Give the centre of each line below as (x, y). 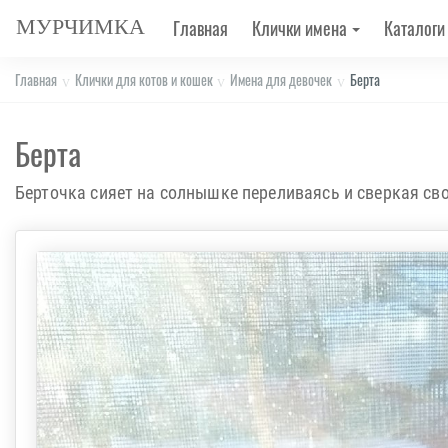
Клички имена (299, 28)
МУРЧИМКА (80, 26)
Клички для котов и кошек (143, 79)
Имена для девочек (281, 79)
